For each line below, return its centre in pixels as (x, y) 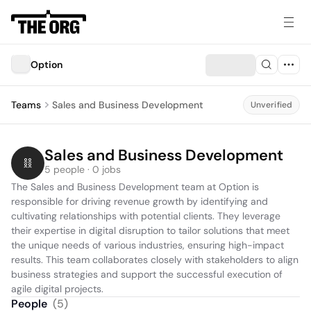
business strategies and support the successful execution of (147, 274)
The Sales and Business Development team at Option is (135, 187)
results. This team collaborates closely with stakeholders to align (155, 260)
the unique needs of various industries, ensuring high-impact (148, 245)
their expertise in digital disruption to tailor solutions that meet (150, 230)
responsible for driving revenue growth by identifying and (140, 201)
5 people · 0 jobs (83, 169)
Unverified (271, 105)
